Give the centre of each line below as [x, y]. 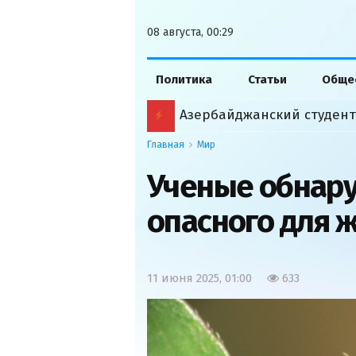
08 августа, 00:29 [190, 32]
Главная [166, 145]
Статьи [267, 79]
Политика [184, 79]
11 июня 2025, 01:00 [199, 278]
